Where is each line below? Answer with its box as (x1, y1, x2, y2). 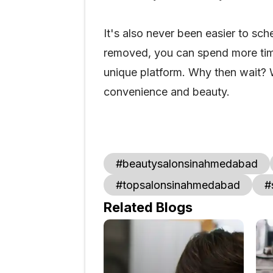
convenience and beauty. (104, 85, 230, 98)
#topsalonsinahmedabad (116, 179, 240, 191)
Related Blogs (104, 199, 193, 215)
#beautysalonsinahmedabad (116, 157, 258, 170)
